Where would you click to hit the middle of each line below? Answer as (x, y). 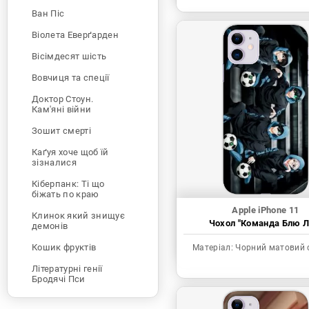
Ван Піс (48, 13)
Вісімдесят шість (69, 56)
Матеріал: (213, 248)
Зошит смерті (61, 130)
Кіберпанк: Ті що (68, 183)
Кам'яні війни (62, 109)
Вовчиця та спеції (71, 77)
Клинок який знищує (79, 215)
